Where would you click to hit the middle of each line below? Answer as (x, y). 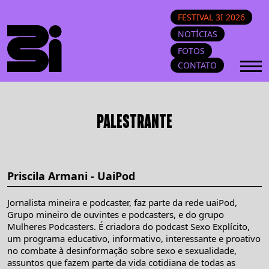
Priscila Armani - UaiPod (71, 176)
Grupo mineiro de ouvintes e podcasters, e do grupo (116, 214)
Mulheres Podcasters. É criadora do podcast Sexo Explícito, (128, 226)
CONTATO (197, 65)
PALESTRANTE (134, 121)
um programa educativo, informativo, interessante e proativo (134, 238)
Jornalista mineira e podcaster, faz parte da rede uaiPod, (122, 202)
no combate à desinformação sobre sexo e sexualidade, (122, 250)
